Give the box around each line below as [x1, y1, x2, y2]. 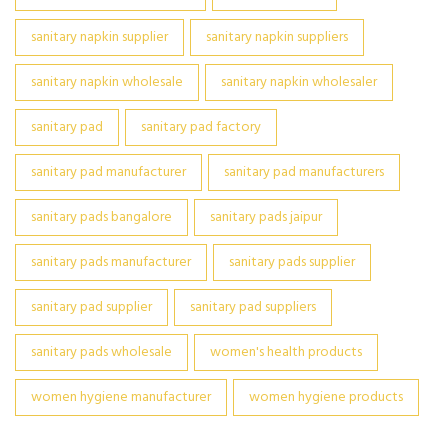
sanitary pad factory [141, 116, 261, 139]
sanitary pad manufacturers [224, 161, 384, 184]
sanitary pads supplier [229, 251, 355, 274]
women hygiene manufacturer [31, 386, 211, 409]
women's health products [210, 341, 362, 364]
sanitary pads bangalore [31, 206, 172, 229]
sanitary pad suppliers [190, 296, 316, 319]
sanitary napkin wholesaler [221, 71, 377, 94]
